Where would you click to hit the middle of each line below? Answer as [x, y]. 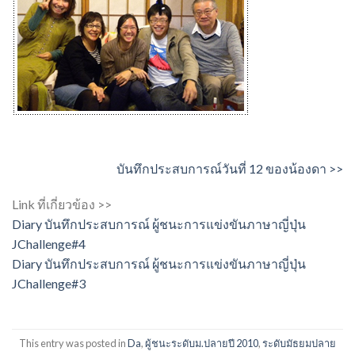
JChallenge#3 [49, 284]
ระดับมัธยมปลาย [299, 343]
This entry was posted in [73, 343]
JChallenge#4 [49, 244]
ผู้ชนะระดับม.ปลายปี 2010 [202, 343]
